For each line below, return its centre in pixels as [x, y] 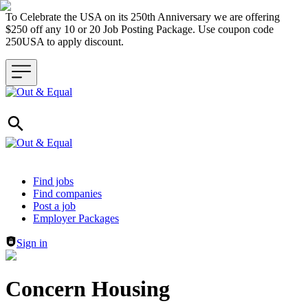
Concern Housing [88, 289]
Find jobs [53, 181]
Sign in [32, 243]
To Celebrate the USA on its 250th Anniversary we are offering [143, 17]
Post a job [54, 206]
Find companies [67, 194]
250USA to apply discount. [67, 42]
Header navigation [45, 180]
